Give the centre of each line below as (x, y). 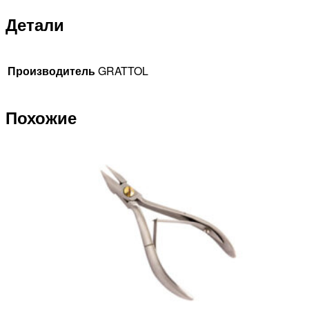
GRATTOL (123, 71)
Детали (35, 24)
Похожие (41, 117)
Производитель (51, 71)
